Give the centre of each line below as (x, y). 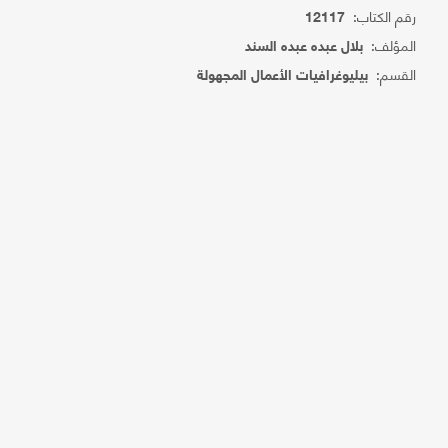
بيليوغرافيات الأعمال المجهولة (283, 76)
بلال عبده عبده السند (304, 47)
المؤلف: (390, 44)
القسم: (392, 73)
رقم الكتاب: (381, 15)
